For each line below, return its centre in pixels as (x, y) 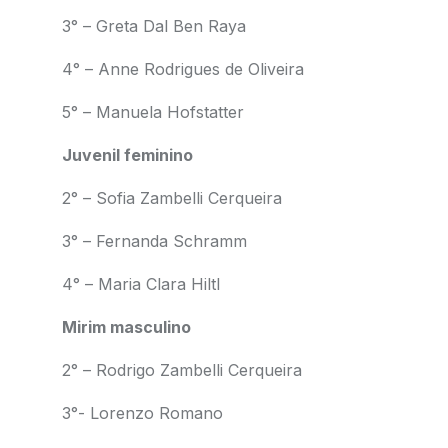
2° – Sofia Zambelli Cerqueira (174, 198)
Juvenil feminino (127, 155)
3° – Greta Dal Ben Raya (153, 26)
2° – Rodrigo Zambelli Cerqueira (184, 370)
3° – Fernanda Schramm (154, 241)
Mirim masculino (126, 327)
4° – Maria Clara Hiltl (140, 284)
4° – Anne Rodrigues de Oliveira (182, 69)
